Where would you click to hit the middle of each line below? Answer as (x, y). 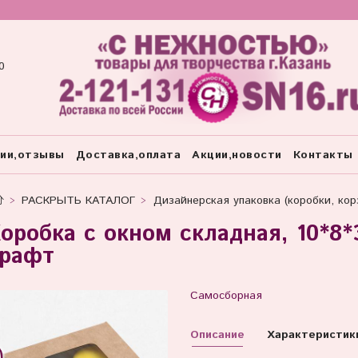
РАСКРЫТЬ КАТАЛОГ (78, 200)
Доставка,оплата (128, 155)
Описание (217, 334)
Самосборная (226, 295)
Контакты (323, 155)
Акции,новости (237, 155)
